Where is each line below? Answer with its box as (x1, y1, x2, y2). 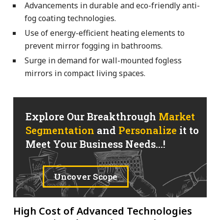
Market (159, 110, 195, 123)
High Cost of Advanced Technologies (13, 204, 192, 218)
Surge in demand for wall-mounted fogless (25, 55, 182, 66)
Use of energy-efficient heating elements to (25, 27, 185, 38)
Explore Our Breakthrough (26, 110, 159, 123)
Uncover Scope (54, 170, 117, 182)
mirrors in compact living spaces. (25, 67, 145, 79)
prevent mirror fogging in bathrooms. (25, 40, 163, 51)
